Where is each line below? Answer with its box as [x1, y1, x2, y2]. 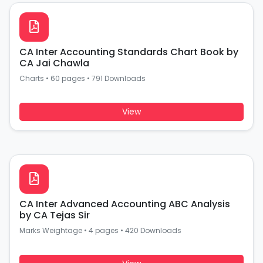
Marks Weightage [19, 225, 82, 235]
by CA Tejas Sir [19, 208, 90, 222]
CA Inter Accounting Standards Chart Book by [19, 45, 238, 59]
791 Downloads [92, 73, 146, 83]
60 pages [50, 73, 85, 83]
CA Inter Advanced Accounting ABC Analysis [19, 197, 230, 211]
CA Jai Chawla [19, 56, 89, 70]
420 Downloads [125, 225, 181, 235]
